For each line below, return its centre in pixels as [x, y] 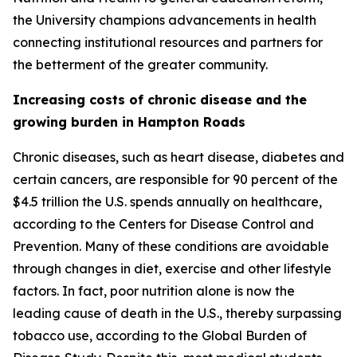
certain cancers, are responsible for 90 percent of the [175, 179]
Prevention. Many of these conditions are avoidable [171, 246]
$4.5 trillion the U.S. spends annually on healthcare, [167, 202]
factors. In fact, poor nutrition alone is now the [154, 291]
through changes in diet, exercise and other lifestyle [172, 269]
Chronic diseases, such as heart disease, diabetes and [178, 157]
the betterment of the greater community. [140, 65]
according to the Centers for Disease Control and [163, 224]
